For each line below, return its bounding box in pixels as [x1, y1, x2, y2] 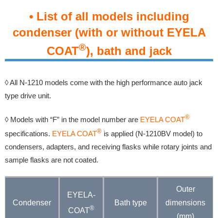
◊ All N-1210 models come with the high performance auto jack [5, 78, 202, 87]
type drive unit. [5, 91, 53, 100]
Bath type [114, 199, 147, 207]
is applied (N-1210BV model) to [102, 129, 202, 138]
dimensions [165, 199, 205, 207]
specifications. [5, 129, 52, 138]
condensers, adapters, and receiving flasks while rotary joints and [5, 143, 212, 151]
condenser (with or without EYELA [12, 26, 206, 39]
